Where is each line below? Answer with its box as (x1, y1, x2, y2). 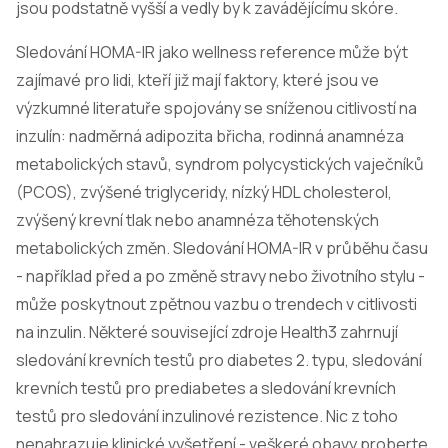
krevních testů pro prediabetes (16, 377, 246, 399)
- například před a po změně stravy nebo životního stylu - (16, 265, 425, 287)
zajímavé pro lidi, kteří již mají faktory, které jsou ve (16, 69, 379, 91)
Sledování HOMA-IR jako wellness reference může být (16, 41, 408, 63)
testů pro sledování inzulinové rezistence (16, 405, 319, 427)
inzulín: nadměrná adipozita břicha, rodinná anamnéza (16, 125, 404, 147)
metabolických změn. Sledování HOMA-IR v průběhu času (16, 237, 428, 259)
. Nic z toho (319, 405, 398, 427)
